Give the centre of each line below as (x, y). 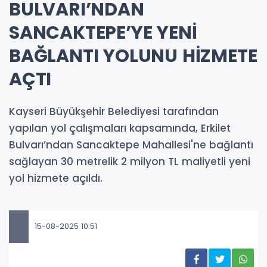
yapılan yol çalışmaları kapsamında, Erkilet (120, 128)
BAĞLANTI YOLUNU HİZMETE (133, 56)
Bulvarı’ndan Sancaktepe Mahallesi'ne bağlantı (131, 145)
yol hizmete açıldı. (56, 178)
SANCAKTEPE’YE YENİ (103, 32)
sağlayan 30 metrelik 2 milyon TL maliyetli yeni (130, 161)
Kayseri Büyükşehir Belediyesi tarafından (114, 111)
